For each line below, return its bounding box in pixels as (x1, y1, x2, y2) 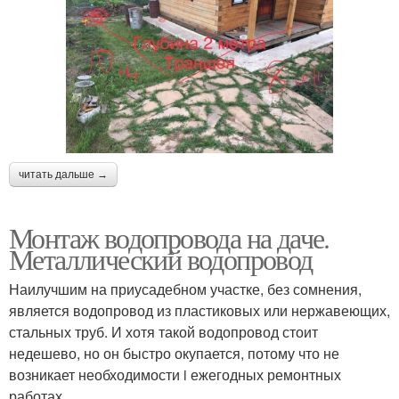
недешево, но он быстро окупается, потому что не (9, 343, 339, 363)
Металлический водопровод (9, 240, 313, 278)
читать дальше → (19, 168, 108, 181)
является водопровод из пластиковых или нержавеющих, (9, 300, 390, 321)
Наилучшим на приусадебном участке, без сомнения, (9, 279, 362, 299)
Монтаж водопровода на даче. (9, 218, 330, 256)
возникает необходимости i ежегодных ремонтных (9, 364, 341, 385)
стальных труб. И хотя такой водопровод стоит (9, 322, 318, 342)
